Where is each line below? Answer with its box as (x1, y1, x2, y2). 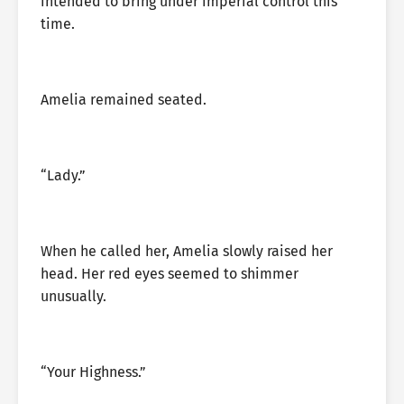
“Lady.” (41, 167, 86, 184)
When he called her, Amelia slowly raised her (41, 243, 333, 260)
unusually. (41, 288, 106, 305)
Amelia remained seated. (41, 91, 207, 108)
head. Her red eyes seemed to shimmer (41, 265, 298, 282)
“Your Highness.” (41, 363, 146, 381)
